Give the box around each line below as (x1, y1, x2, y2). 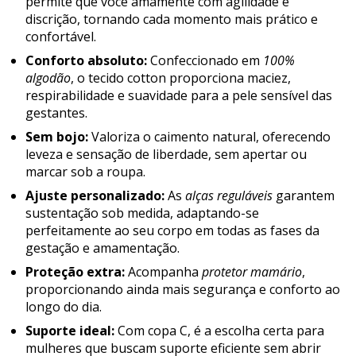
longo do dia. (25, 297, 102, 315)
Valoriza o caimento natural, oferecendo (88, 127, 331, 145)
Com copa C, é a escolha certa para (114, 321, 324, 339)
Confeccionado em (147, 51, 263, 69)
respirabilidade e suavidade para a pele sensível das (25, 86, 332, 104)
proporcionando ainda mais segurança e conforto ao (25, 280, 340, 298)
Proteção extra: (25, 262, 125, 281)
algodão (25, 68, 71, 87)
